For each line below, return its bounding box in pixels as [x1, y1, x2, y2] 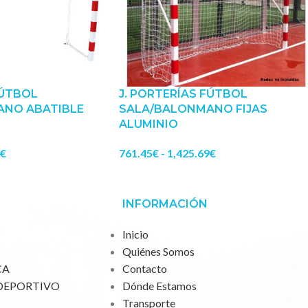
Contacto [122, 262, 167, 276]
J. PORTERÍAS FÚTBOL [119, 87, 247, 101]
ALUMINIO [119, 118, 178, 131]
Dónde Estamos [122, 279, 197, 293]
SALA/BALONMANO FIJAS [119, 102, 267, 116]
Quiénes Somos [122, 245, 195, 258]
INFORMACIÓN [122, 197, 208, 211]
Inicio [122, 228, 148, 241]
